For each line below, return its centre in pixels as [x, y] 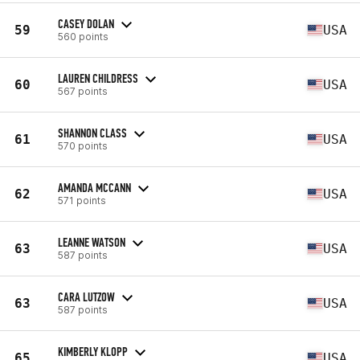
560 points [83, 36]
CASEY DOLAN [86, 23]
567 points [83, 91]
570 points [83, 145]
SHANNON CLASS [92, 133]
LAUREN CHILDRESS [98, 78]
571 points [82, 200]
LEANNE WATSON [92, 242]
